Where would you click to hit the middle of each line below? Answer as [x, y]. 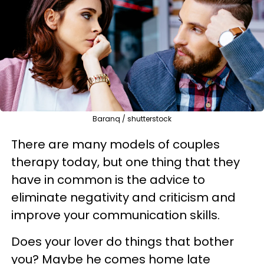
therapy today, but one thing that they [126, 162]
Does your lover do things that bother [123, 242]
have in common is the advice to [108, 180]
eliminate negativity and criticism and [123, 197]
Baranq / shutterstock [132, 119]
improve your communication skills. [115, 215]
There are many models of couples [115, 144]
